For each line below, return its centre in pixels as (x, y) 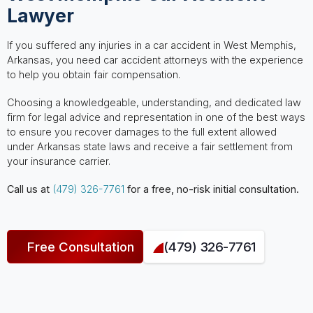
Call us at (29, 189)
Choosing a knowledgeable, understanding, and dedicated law (154, 103)
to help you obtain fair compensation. (93, 75)
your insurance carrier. (58, 161)
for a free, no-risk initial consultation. (211, 189)
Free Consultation (80, 247)
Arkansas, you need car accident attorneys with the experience (155, 60)
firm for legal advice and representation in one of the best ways (156, 117)
